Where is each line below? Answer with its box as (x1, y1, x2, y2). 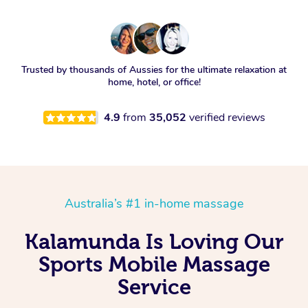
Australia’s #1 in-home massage (65, 195, 243, 212)
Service (117, 275, 191, 299)
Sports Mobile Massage (38, 252, 270, 276)
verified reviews (188, 110, 265, 126)
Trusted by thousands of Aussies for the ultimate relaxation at (21, 63, 287, 77)
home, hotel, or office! (107, 76, 201, 89)
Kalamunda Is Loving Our (24, 230, 284, 254)
